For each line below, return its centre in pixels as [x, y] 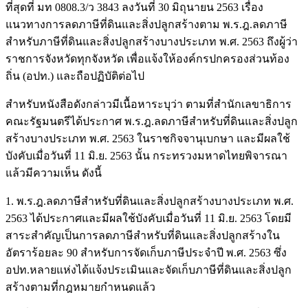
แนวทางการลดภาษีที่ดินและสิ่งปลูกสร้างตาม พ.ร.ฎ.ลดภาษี [146, 24]
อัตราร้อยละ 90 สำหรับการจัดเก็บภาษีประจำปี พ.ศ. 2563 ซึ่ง [146, 252]
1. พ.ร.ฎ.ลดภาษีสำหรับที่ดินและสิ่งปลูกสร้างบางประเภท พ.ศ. [150, 201]
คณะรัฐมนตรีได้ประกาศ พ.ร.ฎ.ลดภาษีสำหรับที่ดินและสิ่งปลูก [152, 121]
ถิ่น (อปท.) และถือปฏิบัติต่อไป [75, 76]
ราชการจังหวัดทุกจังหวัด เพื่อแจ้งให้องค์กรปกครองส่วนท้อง [147, 58]
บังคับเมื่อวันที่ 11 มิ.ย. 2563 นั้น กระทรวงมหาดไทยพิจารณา [146, 155]
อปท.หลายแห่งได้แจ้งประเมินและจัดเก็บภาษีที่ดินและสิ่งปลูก [148, 269]
